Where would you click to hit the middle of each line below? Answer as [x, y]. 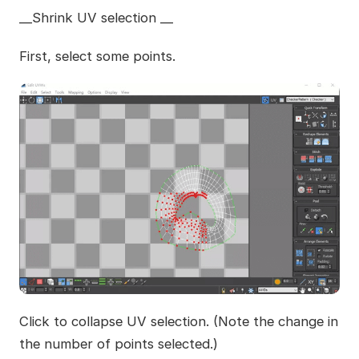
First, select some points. [97, 56]
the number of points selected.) [118, 343]
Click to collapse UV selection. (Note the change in [178, 321]
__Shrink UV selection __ [96, 18]
